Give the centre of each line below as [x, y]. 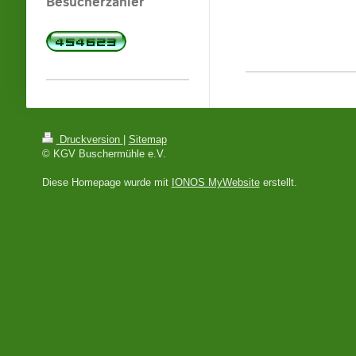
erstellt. [278, 182]
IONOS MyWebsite [215, 182]
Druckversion [89, 139]
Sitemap [147, 139]
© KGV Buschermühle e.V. [104, 154]
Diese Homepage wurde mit [106, 182]
